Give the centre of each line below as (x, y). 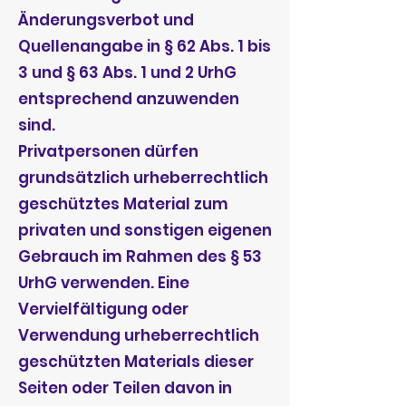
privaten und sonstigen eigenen (145, 230)
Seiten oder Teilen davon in (125, 388)
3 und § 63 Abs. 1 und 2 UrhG (127, 72)
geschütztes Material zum (123, 204)
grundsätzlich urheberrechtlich (143, 178)
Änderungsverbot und (106, 20)
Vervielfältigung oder (103, 309)
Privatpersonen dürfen (108, 151)
